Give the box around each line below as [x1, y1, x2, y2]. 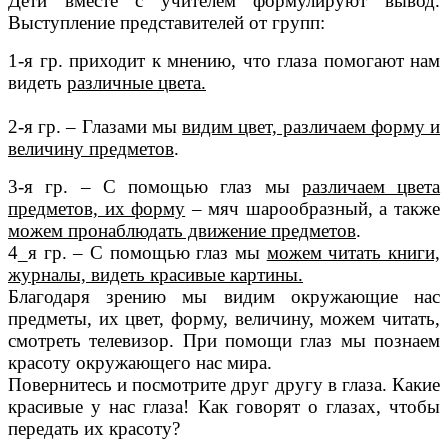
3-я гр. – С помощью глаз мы [8, 176, 302, 198]
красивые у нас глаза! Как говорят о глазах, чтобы [8, 396, 440, 418]
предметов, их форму [8, 198, 186, 220]
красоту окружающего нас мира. [8, 352, 272, 374]
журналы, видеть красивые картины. [8, 264, 303, 286]
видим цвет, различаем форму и [182, 116, 441, 138]
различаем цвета [301, 176, 440, 198]
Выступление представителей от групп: [8, 12, 325, 34]
